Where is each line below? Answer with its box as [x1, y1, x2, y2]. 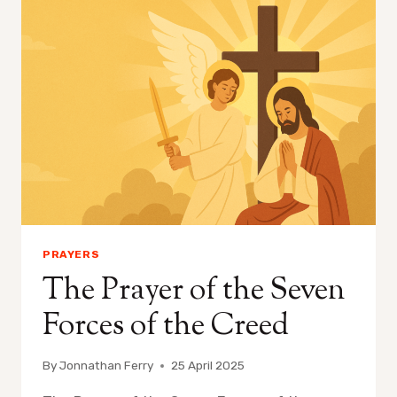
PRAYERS [43, 247, 100, 261]
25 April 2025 [171, 358, 245, 373]
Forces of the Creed [43, 304, 289, 348]
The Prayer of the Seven [43, 269, 345, 313]
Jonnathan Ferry [59, 358, 154, 373]
